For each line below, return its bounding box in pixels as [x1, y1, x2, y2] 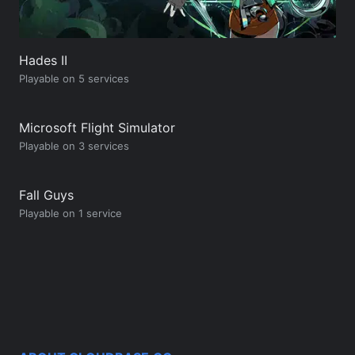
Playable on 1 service [19, 206, 122, 219]
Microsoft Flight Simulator [19, 119, 175, 136]
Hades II [19, 52, 67, 68]
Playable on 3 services [19, 139, 129, 152]
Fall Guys [19, 186, 74, 203]
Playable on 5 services [19, 71, 129, 85]
